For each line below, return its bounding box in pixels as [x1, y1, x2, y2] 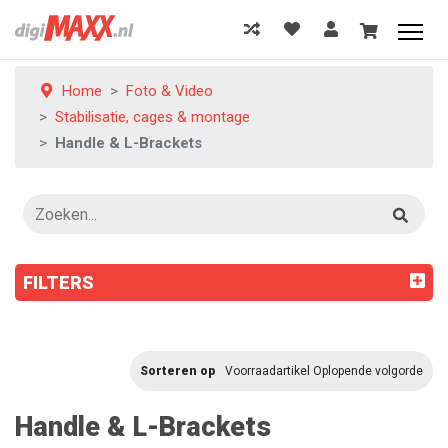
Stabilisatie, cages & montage [55, 108, 250, 126]
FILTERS [23, 272, 94, 293]
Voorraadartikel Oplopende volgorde [225, 364, 423, 378]
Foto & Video [126, 82, 213, 100]
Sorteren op [140, 364, 215, 378]
